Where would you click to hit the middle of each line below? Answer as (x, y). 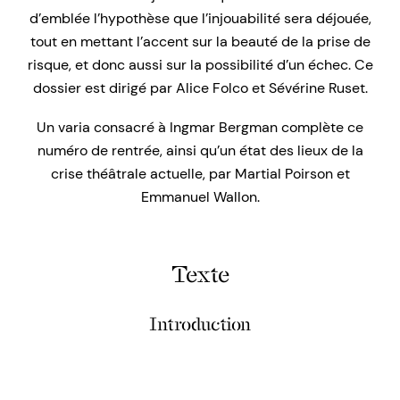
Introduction (200, 325)
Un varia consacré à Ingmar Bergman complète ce (200, 128)
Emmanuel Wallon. (200, 197)
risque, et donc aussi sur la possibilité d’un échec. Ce (200, 65)
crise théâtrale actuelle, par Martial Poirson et (200, 174)
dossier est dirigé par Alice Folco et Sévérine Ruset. (200, 88)
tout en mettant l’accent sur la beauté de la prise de (200, 42)
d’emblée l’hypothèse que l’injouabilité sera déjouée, (200, 19)
